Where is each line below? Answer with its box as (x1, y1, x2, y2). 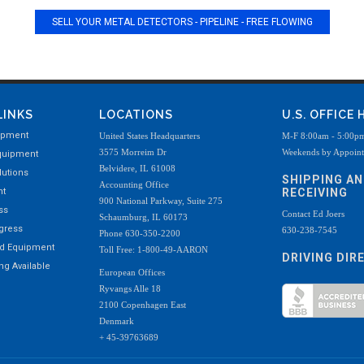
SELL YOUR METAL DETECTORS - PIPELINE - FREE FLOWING (51, 16, 313, 28)
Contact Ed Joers (282, 209, 345, 219)
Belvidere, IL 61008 (99, 163, 176, 173)
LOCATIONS (99, 108, 174, 121)
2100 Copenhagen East (99, 300, 187, 310)
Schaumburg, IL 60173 (99, 212, 188, 222)
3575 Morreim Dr (99, 147, 167, 157)
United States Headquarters (99, 131, 201, 141)
